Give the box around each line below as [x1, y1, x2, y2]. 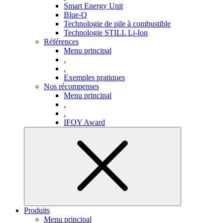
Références [44, 37, 79, 46]
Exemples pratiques [64, 73, 125, 82]
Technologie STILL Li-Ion [64, 28, 148, 37]
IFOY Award [64, 118, 105, 126]
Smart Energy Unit [64, 1, 123, 10]
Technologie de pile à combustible [64, 19, 171, 28]
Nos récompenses [44, 82, 99, 91]
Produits [24, 206, 50, 215]
